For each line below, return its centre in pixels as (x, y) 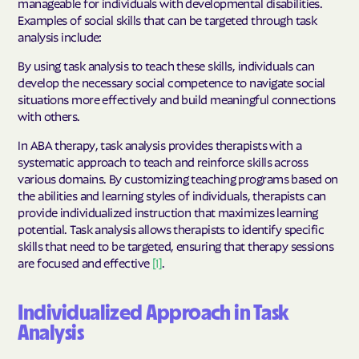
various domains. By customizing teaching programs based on (178, 178)
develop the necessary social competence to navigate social (171, 81)
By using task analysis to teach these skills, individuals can (166, 65)
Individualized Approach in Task (153, 313)
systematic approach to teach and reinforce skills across (163, 161)
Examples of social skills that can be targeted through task (167, 19)
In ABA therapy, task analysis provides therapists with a (160, 145)
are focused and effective (85, 262)
